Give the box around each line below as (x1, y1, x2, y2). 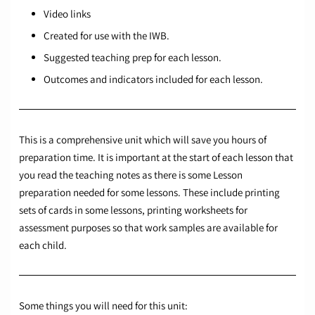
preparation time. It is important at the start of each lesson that (19, 150, 293, 165)
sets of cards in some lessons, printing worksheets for (19, 203, 247, 217)
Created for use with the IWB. (44, 29, 169, 43)
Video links (44, 7, 91, 21)
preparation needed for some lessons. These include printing (19, 186, 280, 200)
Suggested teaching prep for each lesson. (44, 51, 221, 65)
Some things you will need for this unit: (19, 299, 188, 313)
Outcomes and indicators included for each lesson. (44, 72, 263, 86)
